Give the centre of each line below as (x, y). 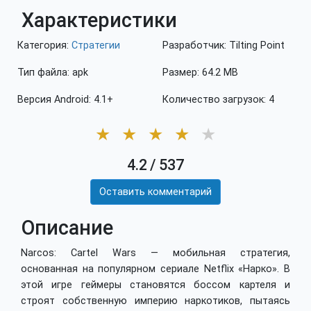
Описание (67, 228)
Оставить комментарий (155, 192)
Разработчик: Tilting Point (224, 46)
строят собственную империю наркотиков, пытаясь (155, 301)
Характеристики (99, 20)
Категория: (44, 46)
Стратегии (96, 46)
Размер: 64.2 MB (200, 73)
